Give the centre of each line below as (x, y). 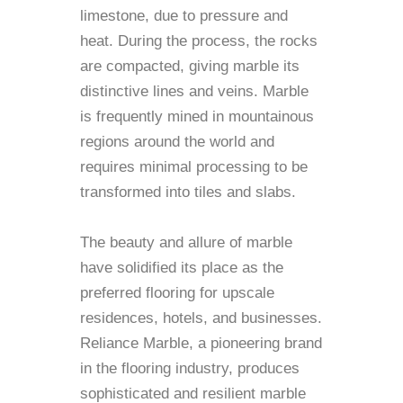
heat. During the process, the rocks (199, 41)
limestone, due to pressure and (184, 16)
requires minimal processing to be (194, 167)
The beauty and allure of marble (186, 242)
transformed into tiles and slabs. (188, 192)
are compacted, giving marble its (190, 66)
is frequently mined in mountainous (197, 116)
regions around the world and (177, 142)
